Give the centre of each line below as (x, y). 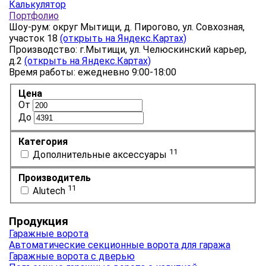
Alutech (49, 191)
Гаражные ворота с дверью (72, 256)
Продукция (39, 221)
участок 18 (34, 38)
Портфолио (34, 15)
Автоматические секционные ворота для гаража (120, 245)
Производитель (55, 178)
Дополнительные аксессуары (100, 155)
